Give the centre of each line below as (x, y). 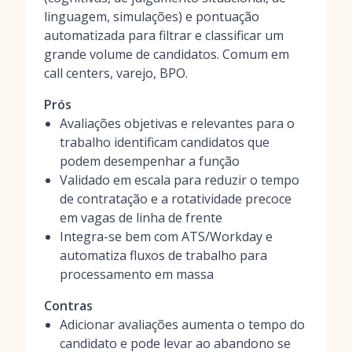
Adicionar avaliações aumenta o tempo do (182, 324)
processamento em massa (137, 274)
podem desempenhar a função (150, 161)
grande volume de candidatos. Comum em (167, 54)
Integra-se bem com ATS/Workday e (166, 236)
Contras (68, 306)
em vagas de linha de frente (141, 218)
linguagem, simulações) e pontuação (152, 16)
